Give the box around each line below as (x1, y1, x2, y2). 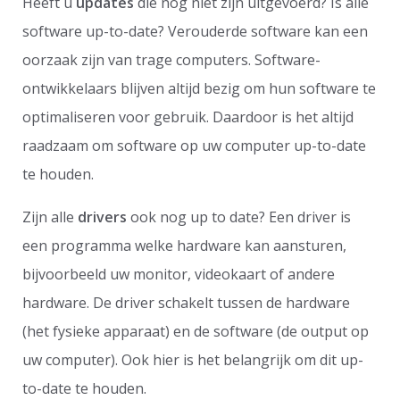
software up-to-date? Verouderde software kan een (22, 21, 368, 41)
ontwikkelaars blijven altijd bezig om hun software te (22, 78, 376, 98)
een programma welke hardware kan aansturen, (22, 235, 346, 255)
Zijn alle (22, 206, 78, 227)
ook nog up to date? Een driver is (130, 206, 351, 227)
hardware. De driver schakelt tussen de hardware (22, 292, 350, 312)
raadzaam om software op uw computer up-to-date (22, 135, 366, 155)
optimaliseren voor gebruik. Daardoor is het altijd (22, 106, 354, 127)
